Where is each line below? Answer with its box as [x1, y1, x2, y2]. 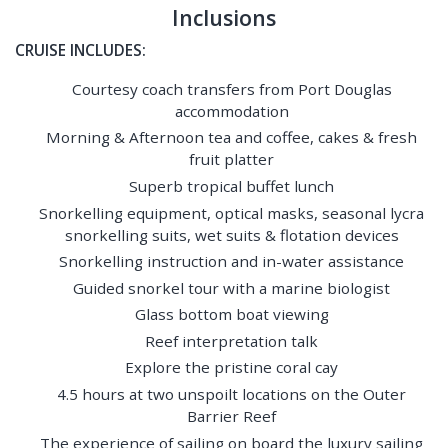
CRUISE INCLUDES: [15, 39, 146, 60]
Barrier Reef [187, 405, 277, 426]
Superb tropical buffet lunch [129, 175, 335, 196]
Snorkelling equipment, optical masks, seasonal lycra [39, 202, 425, 223]
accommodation [174, 100, 289, 121]
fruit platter [189, 149, 275, 170]
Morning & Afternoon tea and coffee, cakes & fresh [46, 127, 418, 148]
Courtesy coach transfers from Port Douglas [71, 78, 392, 99]
